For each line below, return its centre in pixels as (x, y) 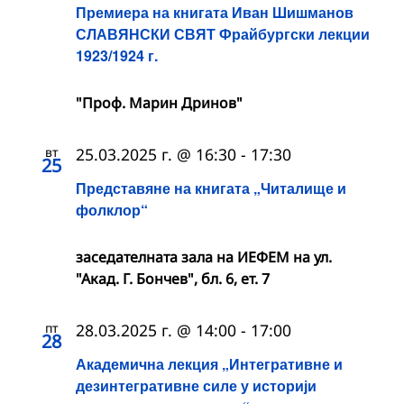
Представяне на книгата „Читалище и (211, 188)
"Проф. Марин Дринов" (159, 102)
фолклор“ (112, 209)
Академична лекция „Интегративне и (209, 364)
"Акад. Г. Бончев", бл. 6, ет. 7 (173, 278)
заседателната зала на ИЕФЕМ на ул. (204, 257)
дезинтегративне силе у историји (196, 386)
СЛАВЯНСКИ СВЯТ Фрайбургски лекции (223, 33)
